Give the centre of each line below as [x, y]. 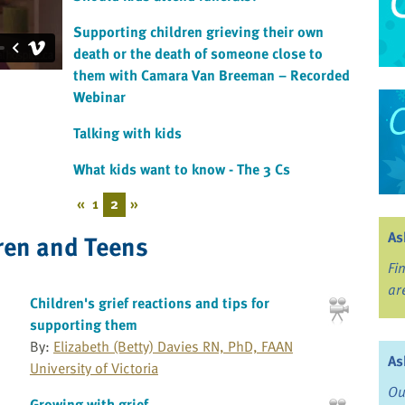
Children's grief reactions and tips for [149, 303]
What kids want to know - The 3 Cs [182, 170]
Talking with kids [127, 133]
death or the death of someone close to [198, 54]
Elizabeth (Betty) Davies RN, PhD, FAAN [173, 347]
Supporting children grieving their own [198, 32]
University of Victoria [94, 368]
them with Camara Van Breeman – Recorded [212, 75]
